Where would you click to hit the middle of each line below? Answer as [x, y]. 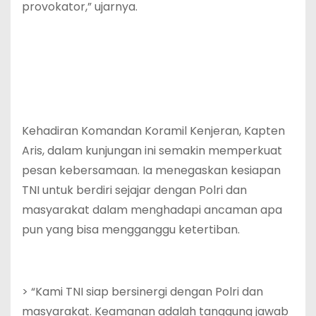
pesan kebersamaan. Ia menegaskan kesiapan [151, 170]
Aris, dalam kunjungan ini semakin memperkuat [152, 150]
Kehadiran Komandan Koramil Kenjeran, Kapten [153, 130]
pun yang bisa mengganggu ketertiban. [131, 229]
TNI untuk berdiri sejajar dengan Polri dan [134, 190]
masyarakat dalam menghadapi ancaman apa [152, 209]
